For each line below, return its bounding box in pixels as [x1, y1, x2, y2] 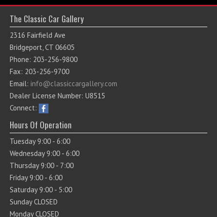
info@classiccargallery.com [31, 79, 117, 89]
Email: [10, 79, 31, 89]
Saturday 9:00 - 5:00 [10, 185, 72, 195]
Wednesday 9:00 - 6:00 [10, 149, 79, 158]
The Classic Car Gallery [10, 13, 84, 25]
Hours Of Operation [10, 119, 72, 131]
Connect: [10, 103, 39, 113]
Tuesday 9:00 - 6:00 [10, 137, 70, 146]
